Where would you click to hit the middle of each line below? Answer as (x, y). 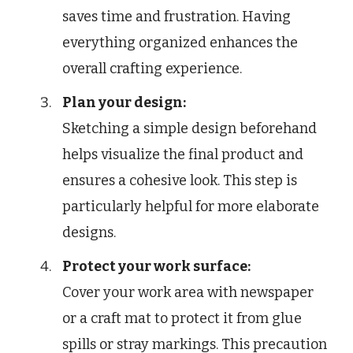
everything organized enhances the (180, 43)
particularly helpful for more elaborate (191, 207)
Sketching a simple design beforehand (190, 129)
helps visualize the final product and (183, 155)
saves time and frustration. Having (176, 17)
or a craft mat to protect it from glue (182, 319)
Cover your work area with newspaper (188, 293)
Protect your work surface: (156, 267)
